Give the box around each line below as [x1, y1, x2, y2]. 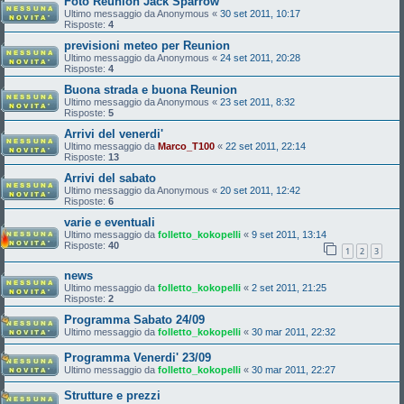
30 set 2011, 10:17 [220, 8, 300, 20]
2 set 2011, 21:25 [252, 281, 326, 293]
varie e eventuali [64, 216, 155, 230]
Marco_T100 [158, 141, 215, 152]
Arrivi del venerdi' [64, 127, 163, 142]
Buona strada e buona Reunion [64, 83, 237, 97]
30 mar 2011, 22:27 [252, 363, 335, 375]
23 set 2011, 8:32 [220, 96, 295, 108]
